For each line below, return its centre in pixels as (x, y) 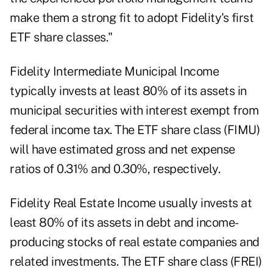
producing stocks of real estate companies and (135, 242)
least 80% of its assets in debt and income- (124, 223)
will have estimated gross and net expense (122, 150)
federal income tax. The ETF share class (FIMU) (135, 130)
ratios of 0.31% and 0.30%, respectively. (115, 169)
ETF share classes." (61, 37)
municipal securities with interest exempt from (134, 111)
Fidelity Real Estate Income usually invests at (131, 203)
